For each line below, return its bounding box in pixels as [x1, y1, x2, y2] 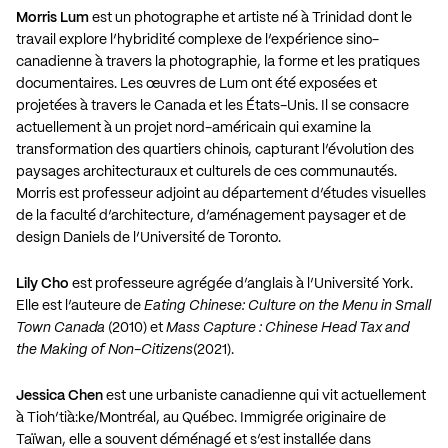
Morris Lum [16, 10, 89, 25]
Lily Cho [16, 276, 69, 291]
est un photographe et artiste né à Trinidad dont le [89, 10, 412, 25]
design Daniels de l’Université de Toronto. [16, 230, 281, 245]
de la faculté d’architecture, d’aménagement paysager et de [16, 208, 406, 223]
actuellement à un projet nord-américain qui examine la [16, 120, 371, 135]
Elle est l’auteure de [16, 298, 144, 313]
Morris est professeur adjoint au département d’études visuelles [16, 186, 426, 201]
